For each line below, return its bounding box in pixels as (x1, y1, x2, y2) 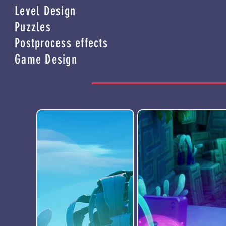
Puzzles (15, 20, 51, 34)
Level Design (15, 4, 76, 18)
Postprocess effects (15, 36, 108, 50)
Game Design (15, 52, 77, 67)
